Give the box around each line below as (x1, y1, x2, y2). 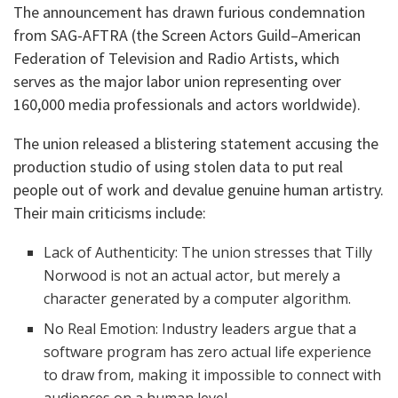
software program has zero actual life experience (44, 342, 372, 362)
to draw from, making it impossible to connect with (44, 365, 382, 386)
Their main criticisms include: (13, 203, 206, 224)
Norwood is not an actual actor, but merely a (44, 266, 341, 286)
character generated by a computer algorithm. (44, 289, 352, 309)
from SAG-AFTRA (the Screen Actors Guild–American (13, 25, 361, 46)
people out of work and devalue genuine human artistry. (13, 179, 384, 201)
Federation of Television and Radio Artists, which (13, 48, 339, 69)
